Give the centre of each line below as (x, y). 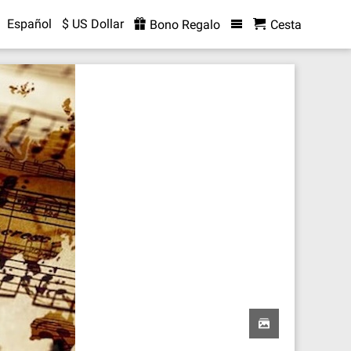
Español (29, 24)
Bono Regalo (183, 25)
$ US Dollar (92, 24)
